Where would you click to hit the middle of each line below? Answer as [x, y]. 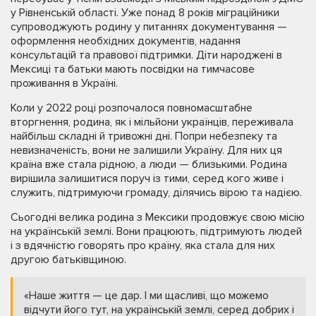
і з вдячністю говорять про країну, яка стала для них [143, 245]
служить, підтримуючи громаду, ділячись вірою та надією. [156, 193]
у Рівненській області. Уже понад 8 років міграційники [145, 13]
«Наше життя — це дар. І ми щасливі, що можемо [146, 296]
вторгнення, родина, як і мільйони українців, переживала [152, 122]
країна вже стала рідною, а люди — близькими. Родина [149, 164]
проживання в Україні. [64, 83]
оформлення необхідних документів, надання [126, 41]
